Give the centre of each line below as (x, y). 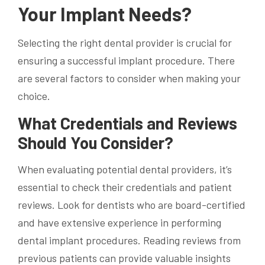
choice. (34, 96)
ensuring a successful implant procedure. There (126, 60)
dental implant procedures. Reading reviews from (129, 240)
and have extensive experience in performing (119, 222)
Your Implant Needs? (105, 14)
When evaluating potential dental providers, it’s (125, 169)
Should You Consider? (96, 142)
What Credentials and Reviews (127, 123)
